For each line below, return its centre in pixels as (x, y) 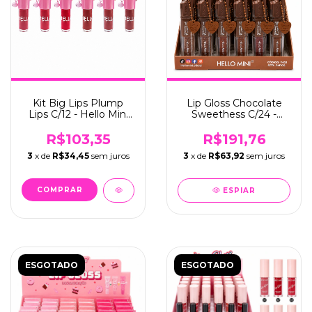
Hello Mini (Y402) (234, 125)
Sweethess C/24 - (234, 114)
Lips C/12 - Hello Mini (78, 114)
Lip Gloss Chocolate (234, 103)
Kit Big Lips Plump (78, 103)
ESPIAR (240, 190)
